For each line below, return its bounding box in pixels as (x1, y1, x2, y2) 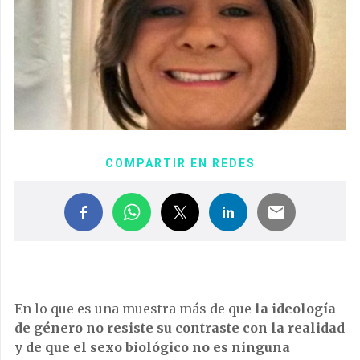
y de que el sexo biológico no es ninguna (14, 339, 290, 356)
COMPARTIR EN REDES (104, 157, 256, 170)
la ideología (255, 301, 336, 317)
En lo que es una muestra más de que (14, 301, 255, 317)
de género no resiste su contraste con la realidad (14, 320, 345, 337)
